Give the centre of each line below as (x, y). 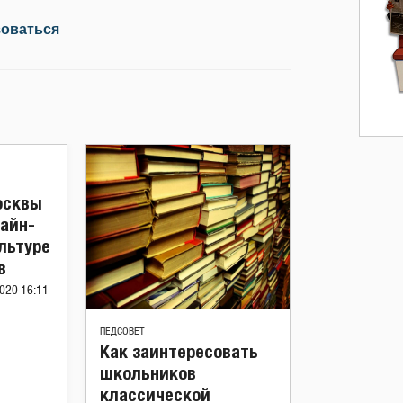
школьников (148, 373)
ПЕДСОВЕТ (122, 331)
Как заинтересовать (179, 351)
